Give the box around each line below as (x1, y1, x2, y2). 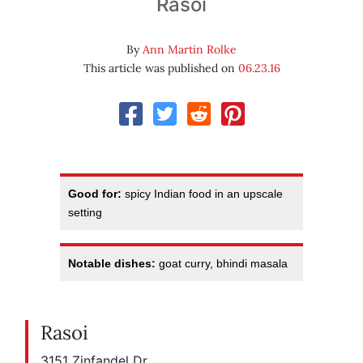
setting (68, 206, 102, 220)
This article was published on (83, 61, 238, 76)
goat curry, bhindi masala (156, 257, 288, 271)
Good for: (68, 187, 122, 201)
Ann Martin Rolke (143, 42, 237, 58)
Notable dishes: (68, 257, 156, 271)
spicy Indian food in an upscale (122, 187, 283, 201)
